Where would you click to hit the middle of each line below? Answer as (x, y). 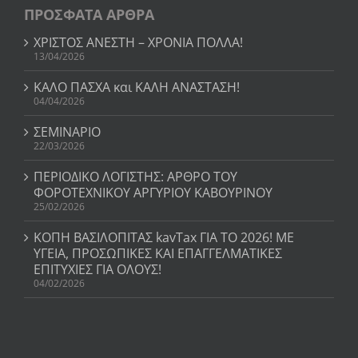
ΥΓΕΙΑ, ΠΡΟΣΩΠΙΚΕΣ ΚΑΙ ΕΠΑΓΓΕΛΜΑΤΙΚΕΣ (158, 253)
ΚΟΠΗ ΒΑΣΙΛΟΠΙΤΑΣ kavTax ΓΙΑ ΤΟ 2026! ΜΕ (164, 237)
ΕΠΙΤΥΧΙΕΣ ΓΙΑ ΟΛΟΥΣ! (97, 269)
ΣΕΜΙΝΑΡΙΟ (67, 131)
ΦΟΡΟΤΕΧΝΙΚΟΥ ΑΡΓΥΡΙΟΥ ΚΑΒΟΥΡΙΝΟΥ (153, 192)
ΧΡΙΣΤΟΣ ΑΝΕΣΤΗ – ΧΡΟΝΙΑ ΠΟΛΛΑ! (138, 42)
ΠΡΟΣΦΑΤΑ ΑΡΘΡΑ (89, 14)
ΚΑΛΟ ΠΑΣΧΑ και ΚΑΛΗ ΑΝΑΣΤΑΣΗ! (137, 87)
